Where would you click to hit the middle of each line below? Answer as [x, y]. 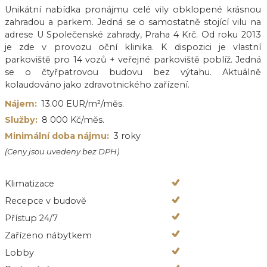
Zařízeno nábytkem [48, 235]
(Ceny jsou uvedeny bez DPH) [62, 151]
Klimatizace [30, 184]
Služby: [21, 119]
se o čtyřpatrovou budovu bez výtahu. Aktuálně [133, 72]
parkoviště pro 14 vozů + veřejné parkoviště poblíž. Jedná [133, 59]
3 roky [127, 136]
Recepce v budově [46, 201]
